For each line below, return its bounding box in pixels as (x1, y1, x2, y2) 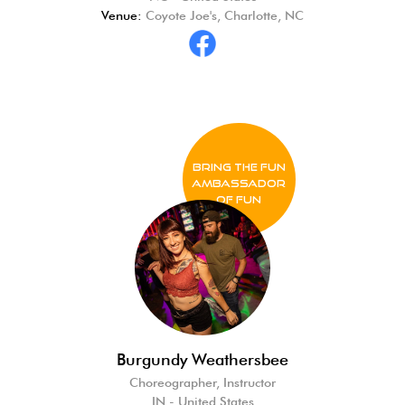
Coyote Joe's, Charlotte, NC (142, 8, 304, 23)
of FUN (216, 193, 261, 205)
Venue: (101, 8, 142, 23)
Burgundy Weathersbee (117, 349, 288, 369)
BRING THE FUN (192, 160, 286, 173)
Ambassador (192, 176, 286, 189)
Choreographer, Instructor (129, 374, 276, 390)
